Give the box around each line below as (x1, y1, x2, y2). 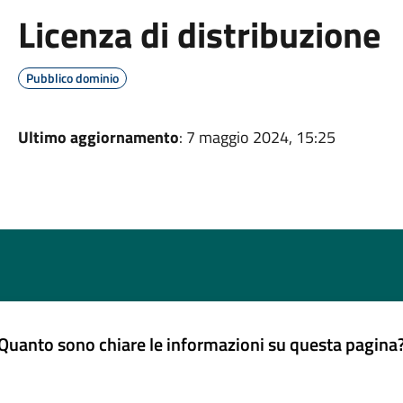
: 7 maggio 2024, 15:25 (178, 125, 336, 149)
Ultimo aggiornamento (17, 125, 179, 149)
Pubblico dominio (25, 68, 119, 87)
